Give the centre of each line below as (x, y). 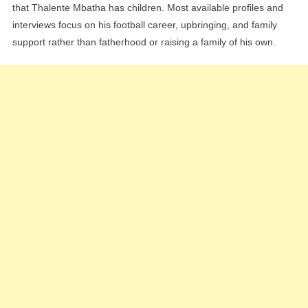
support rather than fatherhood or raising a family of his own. (144, 42)
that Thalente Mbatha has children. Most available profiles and (147, 8)
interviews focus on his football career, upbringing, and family (144, 25)
